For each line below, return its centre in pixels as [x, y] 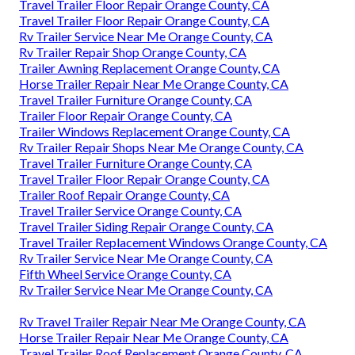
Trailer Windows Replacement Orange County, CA [155, 132]
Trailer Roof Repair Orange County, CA [124, 195]
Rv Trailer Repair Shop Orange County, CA [133, 52]
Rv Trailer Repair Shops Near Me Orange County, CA [161, 147]
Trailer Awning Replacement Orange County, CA [149, 68]
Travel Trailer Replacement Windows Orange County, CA [173, 242]
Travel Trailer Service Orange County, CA [130, 211]
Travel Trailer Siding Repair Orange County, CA [146, 227]
